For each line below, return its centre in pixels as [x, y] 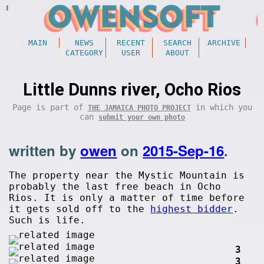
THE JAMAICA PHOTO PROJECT [139, 108]
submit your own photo [141, 117]
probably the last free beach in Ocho [115, 187]
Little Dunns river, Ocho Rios [132, 90]
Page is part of [50, 107]
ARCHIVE [224, 43]
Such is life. [47, 220]
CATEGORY [84, 53]
